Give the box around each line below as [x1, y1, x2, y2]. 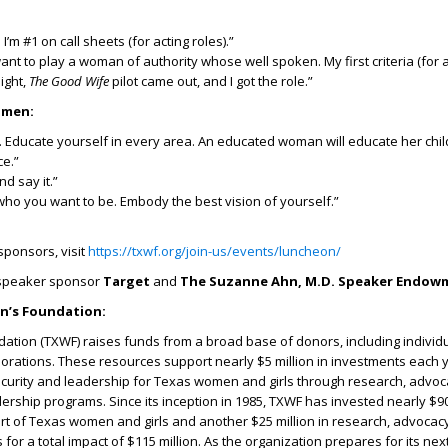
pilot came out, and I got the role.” [109, 72, 313, 91]
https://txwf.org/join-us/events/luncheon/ [88, 242, 341, 261]
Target [103, 272, 150, 291]
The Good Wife [29, 72, 109, 91]
